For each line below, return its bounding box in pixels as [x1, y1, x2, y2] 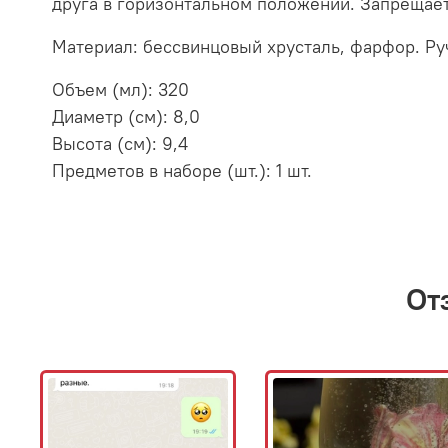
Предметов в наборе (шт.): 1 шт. [52, 158, 312, 182]
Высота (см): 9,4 [52, 131, 188, 155]
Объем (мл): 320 [52, 77, 189, 101]
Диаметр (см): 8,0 [52, 104, 200, 128]
